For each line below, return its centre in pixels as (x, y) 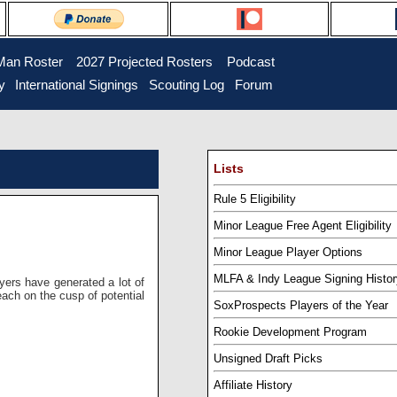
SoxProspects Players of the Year (301, 305)
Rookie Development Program (290, 331)
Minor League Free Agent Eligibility (303, 225)
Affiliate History (253, 385)
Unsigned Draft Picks (268, 358)
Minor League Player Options (288, 252)
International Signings (77, 85)
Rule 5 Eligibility (255, 198)
